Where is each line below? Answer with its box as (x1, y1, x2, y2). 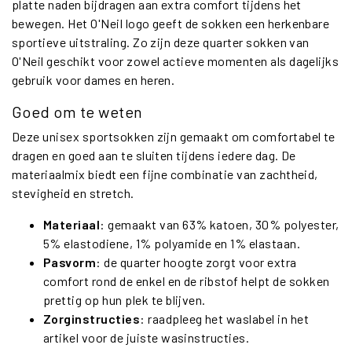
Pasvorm (43, 254, 97, 269)
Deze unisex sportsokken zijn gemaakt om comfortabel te (12, 128, 335, 144)
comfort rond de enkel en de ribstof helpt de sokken (43, 273, 330, 288)
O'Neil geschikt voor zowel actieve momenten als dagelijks (12, 53, 339, 68)
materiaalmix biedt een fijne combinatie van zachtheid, (12, 166, 318, 181)
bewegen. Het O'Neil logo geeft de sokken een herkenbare (12, 15, 330, 31)
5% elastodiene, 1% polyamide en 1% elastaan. (43, 235, 301, 251)
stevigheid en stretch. (12, 185, 134, 200)
